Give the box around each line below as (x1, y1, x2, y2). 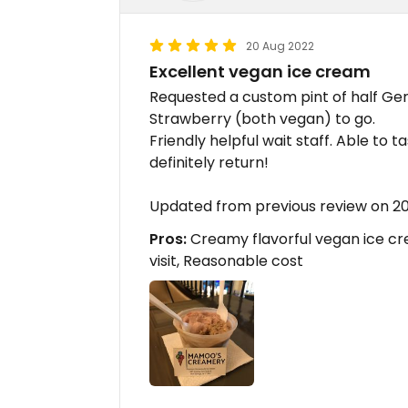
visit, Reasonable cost (149, 250, 303, 272)
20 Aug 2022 (246, 38, 314, 55)
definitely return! (149, 152, 269, 174)
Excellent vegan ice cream (149, 60, 371, 84)
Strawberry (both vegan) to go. (149, 108, 375, 130)
